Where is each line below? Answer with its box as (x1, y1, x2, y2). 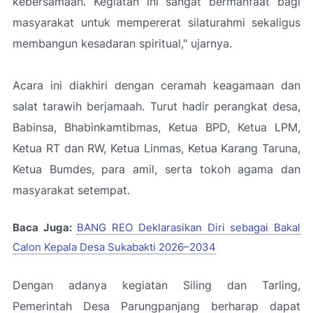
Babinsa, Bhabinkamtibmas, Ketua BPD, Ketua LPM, (13, 120, 300, 134)
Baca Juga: (13, 221, 72, 234)
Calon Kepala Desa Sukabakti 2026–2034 (13, 241, 216, 254)
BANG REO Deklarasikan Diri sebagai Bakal (77, 221, 301, 234)
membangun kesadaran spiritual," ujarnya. (13, 36, 232, 50)
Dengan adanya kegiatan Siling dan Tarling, (13, 278, 300, 292)
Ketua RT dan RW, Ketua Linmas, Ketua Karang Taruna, (13, 141, 300, 155)
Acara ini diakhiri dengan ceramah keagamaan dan (13, 78, 300, 92)
